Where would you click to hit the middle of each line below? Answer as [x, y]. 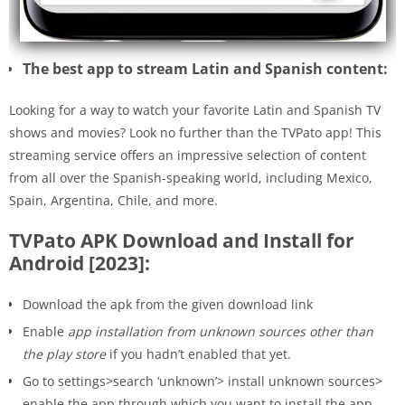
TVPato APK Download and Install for [182, 240]
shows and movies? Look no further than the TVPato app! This [195, 132]
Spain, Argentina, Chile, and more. [113, 200]
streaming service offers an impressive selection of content [188, 155]
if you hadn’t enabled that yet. [198, 353]
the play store [64, 353]
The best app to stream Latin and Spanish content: [205, 68]
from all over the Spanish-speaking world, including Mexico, [191, 177]
